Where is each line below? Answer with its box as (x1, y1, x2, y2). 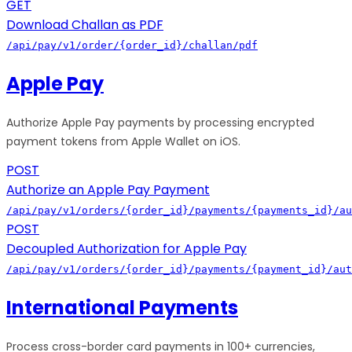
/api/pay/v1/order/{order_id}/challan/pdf (6, 39, 258, 52)
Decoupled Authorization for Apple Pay (6, 240, 247, 258)
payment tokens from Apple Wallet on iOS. (6, 134, 240, 150)
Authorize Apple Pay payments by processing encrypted (6, 115, 314, 131)
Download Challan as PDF (6, 16, 163, 35)
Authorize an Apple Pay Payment (6, 181, 210, 200)
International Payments (6, 294, 238, 321)
